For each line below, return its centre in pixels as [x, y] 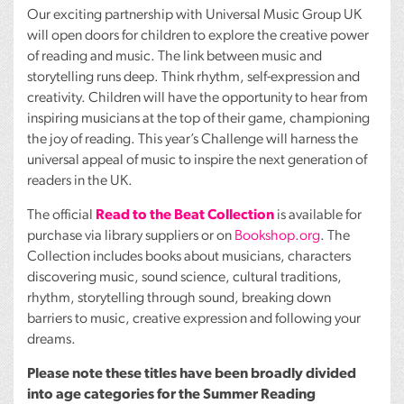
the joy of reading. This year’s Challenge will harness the [193, 140]
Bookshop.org [277, 237]
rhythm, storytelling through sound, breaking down [179, 299]
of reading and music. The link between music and [174, 57]
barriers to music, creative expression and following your [194, 320]
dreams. [51, 340]
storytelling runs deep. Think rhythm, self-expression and [193, 78]
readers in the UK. [80, 182]
